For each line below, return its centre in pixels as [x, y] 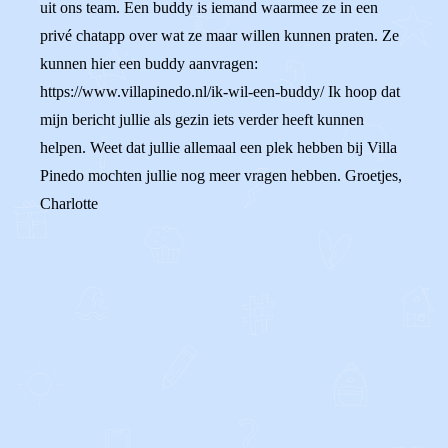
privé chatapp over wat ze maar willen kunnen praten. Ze [219, 35]
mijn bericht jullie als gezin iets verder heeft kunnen [202, 119]
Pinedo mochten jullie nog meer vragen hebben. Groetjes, [221, 175]
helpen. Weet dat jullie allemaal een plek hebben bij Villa [218, 147]
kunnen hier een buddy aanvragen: [149, 63]
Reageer [114, 366]
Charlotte [69, 203]
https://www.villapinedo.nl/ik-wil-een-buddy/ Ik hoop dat [220, 91]
